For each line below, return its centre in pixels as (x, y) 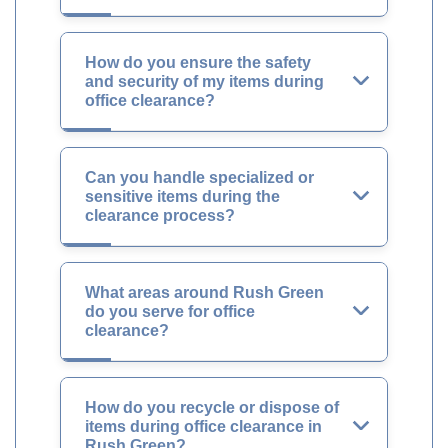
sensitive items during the (182, 196)
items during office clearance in (203, 426)
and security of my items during (204, 81)
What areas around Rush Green (204, 292)
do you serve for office (170, 311)
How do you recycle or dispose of (212, 407)
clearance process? (160, 215)
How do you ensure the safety (198, 62)
